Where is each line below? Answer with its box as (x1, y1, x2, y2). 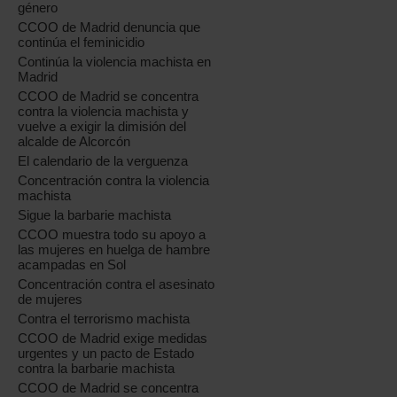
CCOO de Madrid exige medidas (18, 331, 208, 346)
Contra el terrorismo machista (18, 311, 191, 326)
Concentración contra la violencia (18, 173, 210, 188)
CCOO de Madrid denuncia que (18, 19, 201, 35)
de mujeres (18, 292, 83, 307)
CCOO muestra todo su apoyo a (18, 227, 206, 242)
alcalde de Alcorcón (18, 134, 131, 149)
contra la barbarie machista (18, 361, 175, 376)
